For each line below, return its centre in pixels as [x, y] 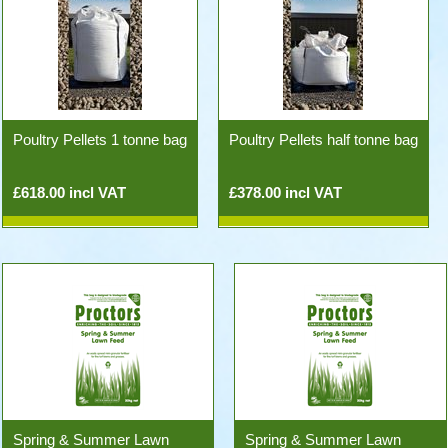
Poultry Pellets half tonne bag [323, 139]
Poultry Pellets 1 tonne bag [99, 139]
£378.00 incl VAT [285, 192]
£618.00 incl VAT [69, 192]
